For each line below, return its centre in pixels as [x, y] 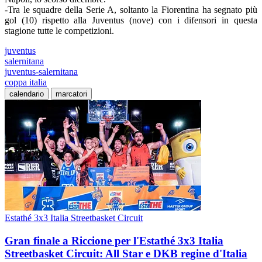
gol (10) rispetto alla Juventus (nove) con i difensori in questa [131, 20]
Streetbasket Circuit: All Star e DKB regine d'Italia [126, 253]
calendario [27, 94]
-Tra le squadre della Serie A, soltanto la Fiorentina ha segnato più [131, 10]
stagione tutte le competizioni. [59, 31]
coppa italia [26, 82]
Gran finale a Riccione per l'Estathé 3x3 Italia [114, 240]
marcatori [71, 94]
